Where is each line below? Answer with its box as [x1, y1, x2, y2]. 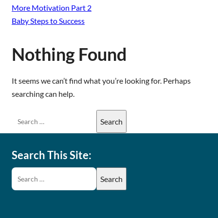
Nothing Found [12, 43, 127, 65]
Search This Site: [12, 148, 91, 162]
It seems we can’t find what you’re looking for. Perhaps [12, 76, 191, 85]
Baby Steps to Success [12, 16, 85, 25]
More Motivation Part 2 [12, 3, 91, 12]
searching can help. [12, 89, 74, 98]
